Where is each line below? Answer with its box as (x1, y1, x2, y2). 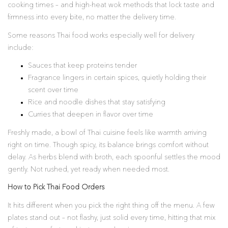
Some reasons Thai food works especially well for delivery (8, 32, 194, 39)
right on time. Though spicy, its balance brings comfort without (8, 141, 209, 149)
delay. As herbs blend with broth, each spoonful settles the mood (8, 153, 220, 161)
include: (8, 44, 34, 51)
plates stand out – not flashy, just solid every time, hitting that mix (8, 214, 215, 221)
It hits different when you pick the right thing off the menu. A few (8, 202, 215, 209)
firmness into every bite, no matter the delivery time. (8, 14, 176, 21)
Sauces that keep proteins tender (28, 62, 137, 69)
